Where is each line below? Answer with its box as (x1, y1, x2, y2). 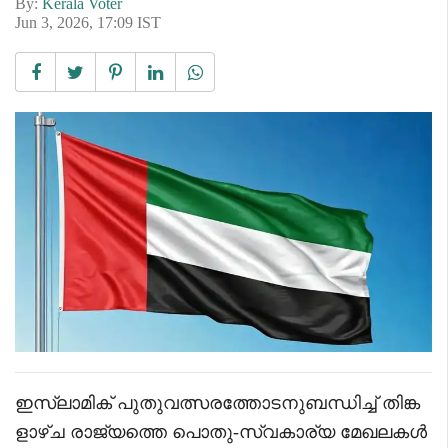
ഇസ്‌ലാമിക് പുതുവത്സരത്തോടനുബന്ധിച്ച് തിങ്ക (15, 392, 420, 413)
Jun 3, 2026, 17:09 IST (15, 13, 161, 31)
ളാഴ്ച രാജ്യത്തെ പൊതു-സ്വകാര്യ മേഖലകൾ (15, 421, 427, 442)
